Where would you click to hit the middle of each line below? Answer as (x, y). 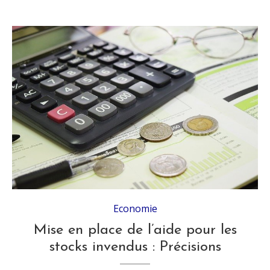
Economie (135, 209)
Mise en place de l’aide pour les (135, 231)
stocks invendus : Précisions (135, 247)
